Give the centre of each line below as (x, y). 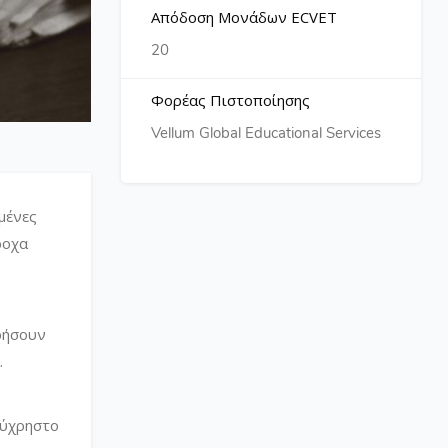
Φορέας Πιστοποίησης (230, 100)
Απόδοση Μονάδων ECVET (244, 17)
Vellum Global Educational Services (266, 133)
